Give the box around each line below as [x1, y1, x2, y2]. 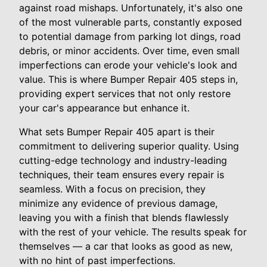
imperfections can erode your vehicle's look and [19, 58, 237, 71]
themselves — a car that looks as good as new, [19, 240, 232, 252]
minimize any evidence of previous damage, [19, 197, 218, 209]
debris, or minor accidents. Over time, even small [19, 44, 240, 57]
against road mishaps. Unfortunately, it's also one [19, 1, 243, 14]
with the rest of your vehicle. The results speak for [19, 225, 247, 238]
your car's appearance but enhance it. [19, 101, 190, 114]
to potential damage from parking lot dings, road [19, 30, 241, 42]
